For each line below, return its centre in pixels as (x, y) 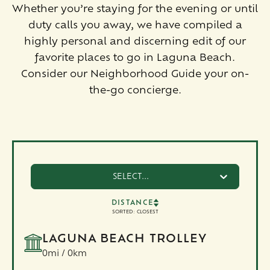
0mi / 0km (64, 254)
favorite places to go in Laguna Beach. (135, 58)
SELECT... (130, 177)
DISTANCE (133, 203)
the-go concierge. (135, 91)
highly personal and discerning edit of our (135, 42)
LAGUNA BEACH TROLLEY (124, 239)
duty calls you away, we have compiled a (135, 26)
